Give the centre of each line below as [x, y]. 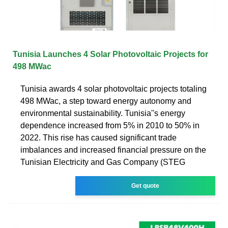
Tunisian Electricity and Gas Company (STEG [103, 162]
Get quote [146, 186]
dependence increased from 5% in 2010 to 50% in [110, 125]
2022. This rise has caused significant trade [98, 137]
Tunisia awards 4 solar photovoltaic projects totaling [113, 89]
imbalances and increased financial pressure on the [113, 150]
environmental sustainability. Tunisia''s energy [103, 113]
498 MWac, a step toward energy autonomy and [106, 101]
